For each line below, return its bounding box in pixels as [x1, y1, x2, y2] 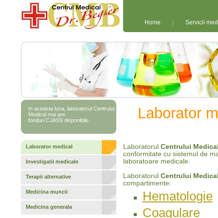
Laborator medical [25, 144, 73, 149]
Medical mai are [28, 111, 65, 117]
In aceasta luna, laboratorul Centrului [28, 106, 114, 111]
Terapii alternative [25, 174, 71, 180]
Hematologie [142, 189, 213, 203]
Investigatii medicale [25, 159, 78, 164]
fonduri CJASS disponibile [28, 117, 89, 123]
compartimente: [123, 180, 171, 187]
